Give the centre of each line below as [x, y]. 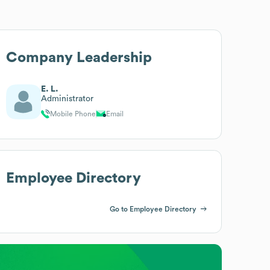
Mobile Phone [73, 114]
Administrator [67, 99]
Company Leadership [79, 58]
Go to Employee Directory [153, 209]
